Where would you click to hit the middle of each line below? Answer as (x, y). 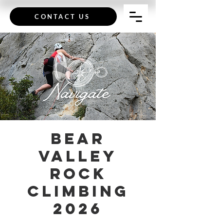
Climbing (78, 191)
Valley (78, 156)
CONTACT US (62, 17)
